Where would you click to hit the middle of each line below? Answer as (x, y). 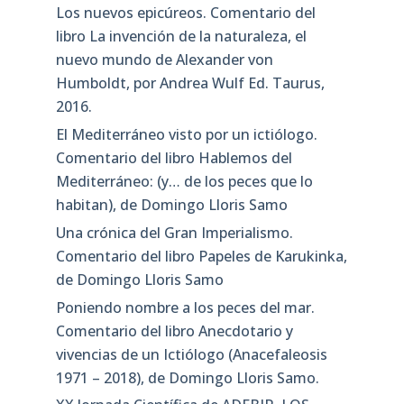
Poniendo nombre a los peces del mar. (185, 307)
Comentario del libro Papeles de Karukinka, (201, 256)
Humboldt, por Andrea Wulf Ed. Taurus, (190, 83)
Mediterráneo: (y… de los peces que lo (184, 182)
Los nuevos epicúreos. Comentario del (185, 13)
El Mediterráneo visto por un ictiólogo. (186, 135)
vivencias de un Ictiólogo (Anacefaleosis (191, 354)
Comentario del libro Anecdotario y (174, 331)
